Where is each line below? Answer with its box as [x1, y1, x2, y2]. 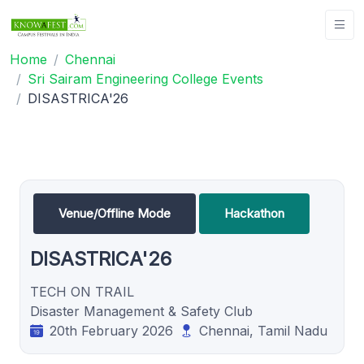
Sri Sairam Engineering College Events [28, 70, 263, 87]
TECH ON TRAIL [30, 283, 134, 300]
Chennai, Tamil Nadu [199, 322, 327, 339]
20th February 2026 [50, 322, 173, 339]
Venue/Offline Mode [58, 205, 171, 221]
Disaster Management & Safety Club [30, 302, 253, 319]
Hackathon [224, 205, 284, 221]
